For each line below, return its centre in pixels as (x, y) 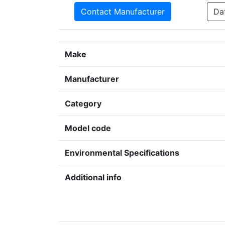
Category (83, 104)
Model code (88, 128)
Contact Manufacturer (123, 12)
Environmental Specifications (122, 153)
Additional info (93, 178)
